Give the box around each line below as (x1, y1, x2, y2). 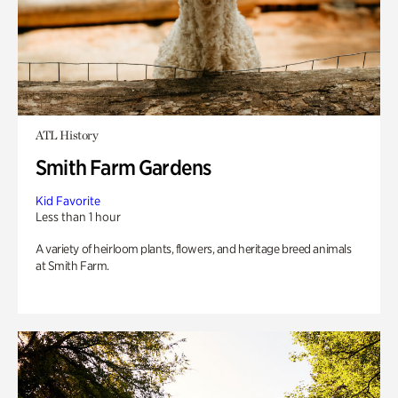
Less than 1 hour (36, 210, 121, 224)
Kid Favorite (36, 194, 100, 208)
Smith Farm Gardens (36, 155, 211, 180)
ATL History (36, 128, 99, 142)
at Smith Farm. (36, 259, 109, 273)
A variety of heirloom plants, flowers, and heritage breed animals (36, 242, 352, 256)
